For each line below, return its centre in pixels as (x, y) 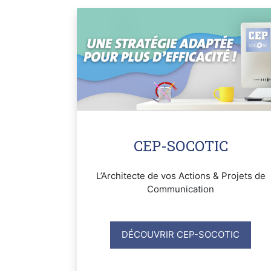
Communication (181, 189)
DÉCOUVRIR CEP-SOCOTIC (181, 235)
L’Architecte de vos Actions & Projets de (181, 175)
